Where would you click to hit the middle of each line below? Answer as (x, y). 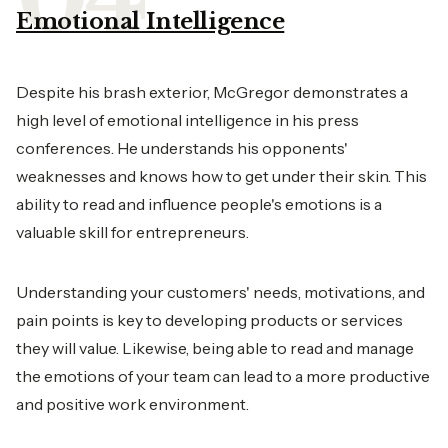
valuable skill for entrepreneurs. (132, 231)
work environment (177, 403)
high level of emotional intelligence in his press (187, 119)
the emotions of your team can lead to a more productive (223, 375)
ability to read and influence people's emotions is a (199, 203)
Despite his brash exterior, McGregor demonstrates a (212, 91)
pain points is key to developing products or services (209, 319)
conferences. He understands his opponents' (182, 147)
